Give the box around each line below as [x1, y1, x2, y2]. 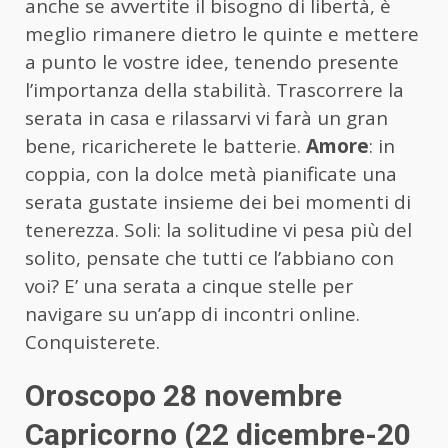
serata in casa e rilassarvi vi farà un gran [25, 105, 388, 132]
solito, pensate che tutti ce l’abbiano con [25, 245, 394, 272]
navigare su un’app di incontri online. [25, 301, 360, 328]
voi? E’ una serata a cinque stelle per [25, 273, 353, 300]
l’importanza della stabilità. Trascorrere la [25, 77, 404, 104]
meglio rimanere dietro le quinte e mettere [25, 21, 419, 48]
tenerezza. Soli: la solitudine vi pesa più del [25, 217, 412, 244]
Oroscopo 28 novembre [25, 378, 342, 414]
